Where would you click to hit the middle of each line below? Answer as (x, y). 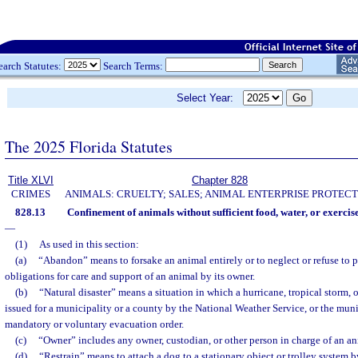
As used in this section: (89, 244)
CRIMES (31, 194)
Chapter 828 (220, 180)
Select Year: (210, 98)
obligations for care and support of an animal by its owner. (130, 276)
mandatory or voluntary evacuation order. (94, 324)
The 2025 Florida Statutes (89, 146)
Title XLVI (31, 180)
